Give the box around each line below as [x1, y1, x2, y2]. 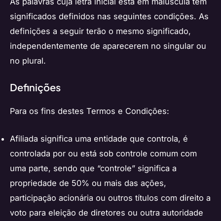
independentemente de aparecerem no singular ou [10, 40, 206, 51]
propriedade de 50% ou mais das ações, [10, 178, 166, 188]
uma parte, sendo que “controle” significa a [10, 163, 177, 174]
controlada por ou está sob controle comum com [10, 148, 197, 159]
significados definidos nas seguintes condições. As [10, 11, 209, 21]
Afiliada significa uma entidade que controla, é [10, 134, 188, 144]
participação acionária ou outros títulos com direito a [10, 193, 211, 203]
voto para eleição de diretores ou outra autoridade [10, 208, 203, 218]
